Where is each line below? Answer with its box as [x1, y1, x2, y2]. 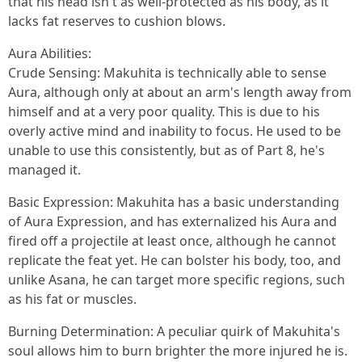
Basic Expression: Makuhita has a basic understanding [8, 193, 339, 211]
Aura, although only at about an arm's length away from [8, 83, 351, 101]
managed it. [8, 161, 81, 179]
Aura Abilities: [8, 44, 91, 62]
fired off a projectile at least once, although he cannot [8, 232, 336, 250]
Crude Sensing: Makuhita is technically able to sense [8, 64, 326, 82]
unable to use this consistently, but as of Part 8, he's [8, 141, 325, 159]
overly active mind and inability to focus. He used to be [8, 122, 341, 140]
